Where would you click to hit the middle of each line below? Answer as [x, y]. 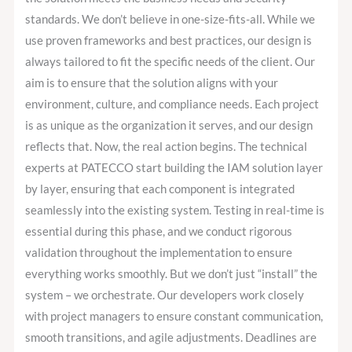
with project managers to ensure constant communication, [174, 317]
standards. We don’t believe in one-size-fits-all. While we [170, 20]
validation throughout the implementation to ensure [159, 253]
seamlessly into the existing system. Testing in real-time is [175, 211]
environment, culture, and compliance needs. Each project [172, 104]
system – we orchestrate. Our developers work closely [165, 295]
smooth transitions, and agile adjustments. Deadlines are [171, 338]
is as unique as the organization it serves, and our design [169, 126]
